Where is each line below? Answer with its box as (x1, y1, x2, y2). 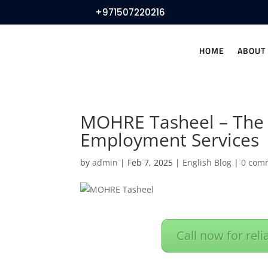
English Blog (182, 156, 232, 168)
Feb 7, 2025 (127, 156, 173, 168)
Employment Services (80, 127, 260, 152)
